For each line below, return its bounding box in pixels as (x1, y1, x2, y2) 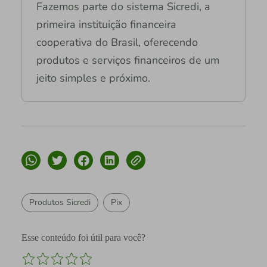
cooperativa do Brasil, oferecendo (36, 35, 198, 50)
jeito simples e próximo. (36, 71, 150, 86)
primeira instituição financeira (36, 17, 176, 32)
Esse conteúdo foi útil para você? (21, 232, 145, 243)
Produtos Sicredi (29, 197, 91, 209)
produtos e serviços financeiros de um (36, 53, 219, 68)
